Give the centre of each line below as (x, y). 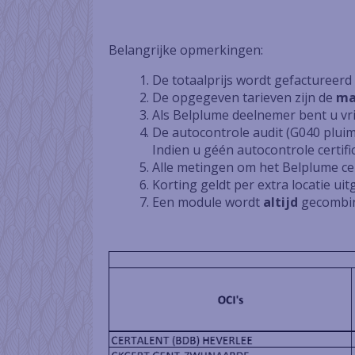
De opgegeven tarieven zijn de (244, 97)
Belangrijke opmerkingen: (186, 50)
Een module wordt (208, 202)
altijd (281, 202)
